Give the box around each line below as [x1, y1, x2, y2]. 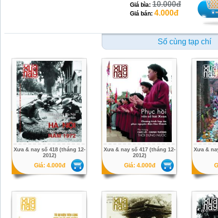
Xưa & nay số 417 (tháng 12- [103, 146, 176, 152]
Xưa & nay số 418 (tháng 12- [13, 146, 86, 152]
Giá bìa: [130, 1, 152, 8]
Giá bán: [130, 10, 154, 17]
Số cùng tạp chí [157, 37, 211, 46]
